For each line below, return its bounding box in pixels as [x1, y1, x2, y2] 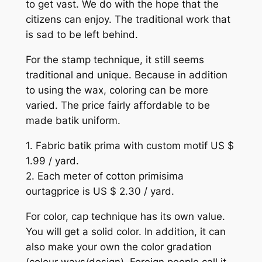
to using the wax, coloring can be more [25, 84, 208, 96]
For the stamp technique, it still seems [25, 54, 204, 66]
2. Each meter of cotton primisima [25, 170, 184, 182]
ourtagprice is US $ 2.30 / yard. [25, 185, 174, 198]
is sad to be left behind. [25, 29, 138, 41]
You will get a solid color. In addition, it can [25, 225, 226, 237]
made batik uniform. [25, 115, 120, 127]
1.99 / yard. [25, 155, 79, 167]
